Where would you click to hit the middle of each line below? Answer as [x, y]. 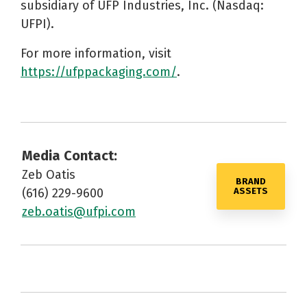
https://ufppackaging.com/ [99, 72]
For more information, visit [96, 54]
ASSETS [251, 191]
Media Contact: [70, 156]
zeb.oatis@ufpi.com [79, 212]
